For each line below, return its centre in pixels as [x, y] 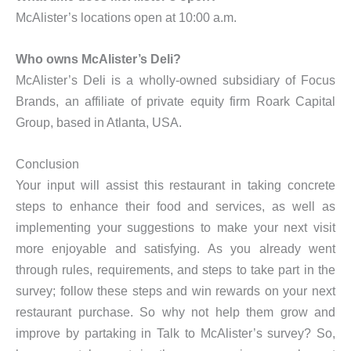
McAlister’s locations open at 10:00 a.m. [126, 17]
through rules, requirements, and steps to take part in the [175, 270]
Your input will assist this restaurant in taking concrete [175, 185]
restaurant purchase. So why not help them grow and [175, 312]
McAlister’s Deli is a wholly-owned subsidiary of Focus [175, 80]
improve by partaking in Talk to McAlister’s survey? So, [175, 333]
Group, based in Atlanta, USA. [99, 122]
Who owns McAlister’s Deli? [98, 58]
